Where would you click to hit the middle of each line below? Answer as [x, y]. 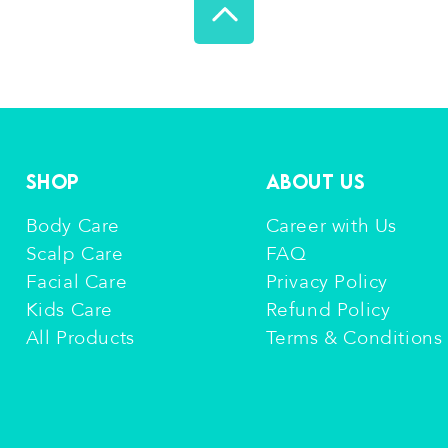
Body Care [72, 226]
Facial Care [76, 282]
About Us [315, 181]
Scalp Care [74, 254]
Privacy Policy [327, 282]
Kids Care [69, 310]
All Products [80, 338]
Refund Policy [328, 310]
